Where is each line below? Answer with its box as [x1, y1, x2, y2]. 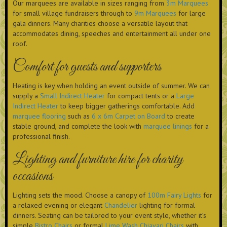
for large [176, 9, 206, 18]
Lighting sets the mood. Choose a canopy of [13, 191, 147, 200]
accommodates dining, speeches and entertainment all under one [13, 29, 211, 39]
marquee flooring [13, 111, 66, 121]
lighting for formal [137, 201, 195, 210]
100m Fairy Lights [147, 191, 201, 200]
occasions [13, 167, 53, 186]
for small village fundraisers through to [13, 9, 134, 18]
